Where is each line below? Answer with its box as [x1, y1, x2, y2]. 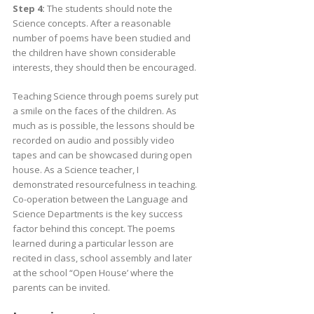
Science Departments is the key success [12, 207, 183, 220]
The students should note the [44, 1, 172, 15]
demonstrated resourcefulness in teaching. [12, 177, 197, 191]
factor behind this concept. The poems [12, 221, 175, 235]
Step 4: [12, 1, 45, 15]
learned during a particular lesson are [12, 236, 174, 250]
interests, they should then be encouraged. [12, 60, 196, 74]
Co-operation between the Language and [12, 192, 188, 205]
